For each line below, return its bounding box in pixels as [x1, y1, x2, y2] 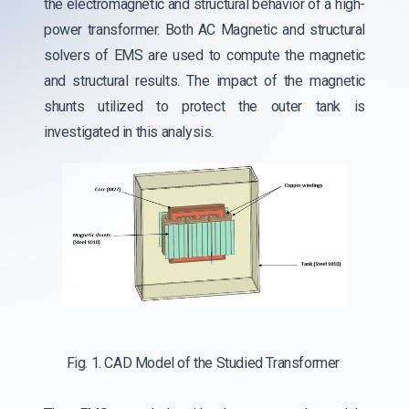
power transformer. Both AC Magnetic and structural [44, 21, 365, 38]
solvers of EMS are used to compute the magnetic [44, 47, 365, 64]
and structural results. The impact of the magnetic [44, 72, 365, 89]
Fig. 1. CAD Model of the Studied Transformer [66, 353, 343, 372]
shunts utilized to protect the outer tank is [44, 98, 365, 115]
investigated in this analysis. [44, 123, 215, 141]
